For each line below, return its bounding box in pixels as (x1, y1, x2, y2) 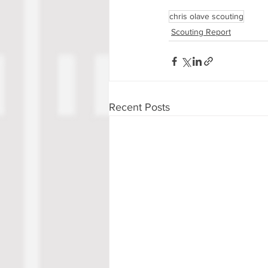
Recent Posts (109, 101, 170, 114)
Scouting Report (171, 27, 231, 37)
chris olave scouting (169, 11, 243, 22)
